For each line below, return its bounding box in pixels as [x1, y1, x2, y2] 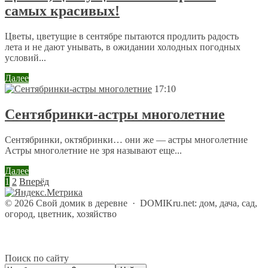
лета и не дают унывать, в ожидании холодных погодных [5, 42, 240, 53]
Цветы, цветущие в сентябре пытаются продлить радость [5, 31, 239, 42]
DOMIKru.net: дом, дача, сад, [140, 197, 257, 208]
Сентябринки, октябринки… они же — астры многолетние [5, 134, 252, 145]
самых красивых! [5, 3, 120, 19]
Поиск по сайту [5, 252, 69, 263]
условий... [5, 53, 46, 63]
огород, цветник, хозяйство [5, 208, 117, 219]
